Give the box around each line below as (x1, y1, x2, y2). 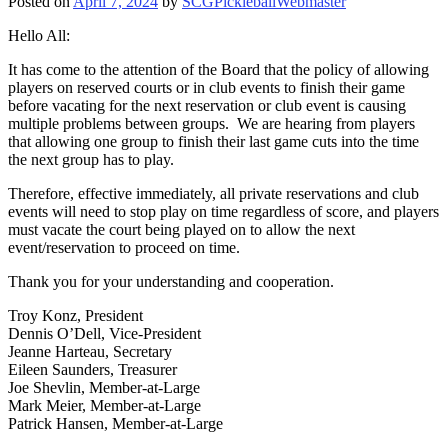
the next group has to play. (8, 150, 182, 168)
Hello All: (8, 26, 70, 44)
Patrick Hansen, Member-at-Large (8, 414, 223, 432)
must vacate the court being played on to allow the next (8, 220, 355, 238)
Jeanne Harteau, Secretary (8, 342, 172, 360)
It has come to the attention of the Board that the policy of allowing (8, 60, 429, 78)
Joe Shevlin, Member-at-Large (8, 378, 200, 396)
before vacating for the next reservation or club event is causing (8, 96, 406, 114)
